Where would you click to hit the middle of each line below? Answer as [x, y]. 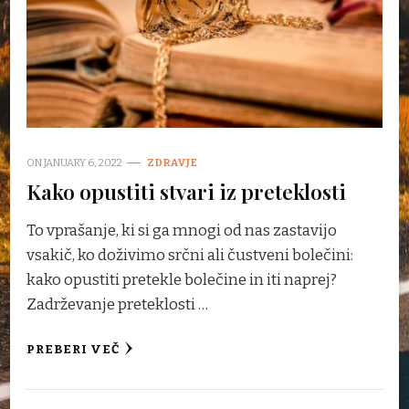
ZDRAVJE [173, 162]
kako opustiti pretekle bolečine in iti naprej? [182, 279]
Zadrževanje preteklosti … [117, 304]
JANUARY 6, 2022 [83, 162]
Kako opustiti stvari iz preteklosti [186, 191]
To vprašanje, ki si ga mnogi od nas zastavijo [182, 230]
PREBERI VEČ [73, 349]
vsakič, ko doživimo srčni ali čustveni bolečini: [190, 255]
